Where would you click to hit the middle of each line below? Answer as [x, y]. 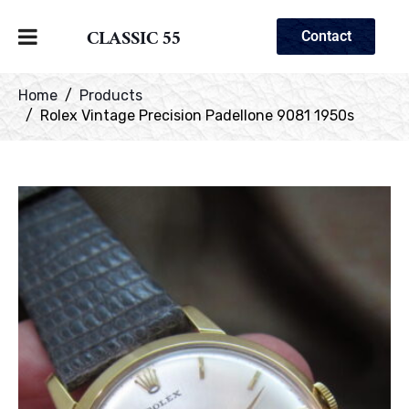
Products [111, 95]
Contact [326, 36]
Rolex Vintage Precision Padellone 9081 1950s [197, 115]
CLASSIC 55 [134, 41]
